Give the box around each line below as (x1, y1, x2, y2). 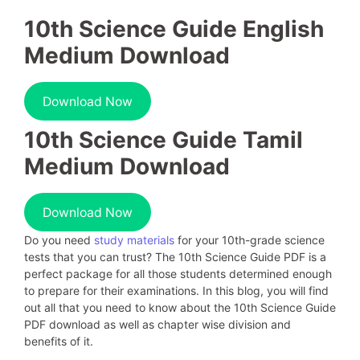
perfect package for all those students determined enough (24, 267, 332, 280)
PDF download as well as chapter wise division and (24, 317, 291, 331)
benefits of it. (24, 334, 93, 348)
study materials (91, 233, 174, 247)
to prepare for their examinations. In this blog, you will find (24, 284, 329, 297)
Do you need (24, 233, 91, 247)
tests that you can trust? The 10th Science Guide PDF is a (24, 250, 326, 264)
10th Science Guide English (24, 15, 324, 43)
